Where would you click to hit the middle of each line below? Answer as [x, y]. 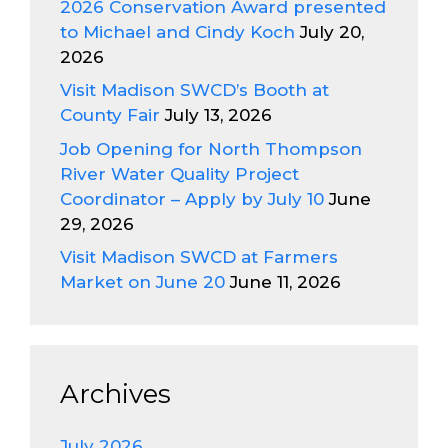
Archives [115, 394]
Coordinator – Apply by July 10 [192, 198]
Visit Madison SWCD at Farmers [199, 257]
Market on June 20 [142, 282]
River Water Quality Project [179, 173]
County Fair [110, 115]
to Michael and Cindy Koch [177, 31]
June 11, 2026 [285, 282]
